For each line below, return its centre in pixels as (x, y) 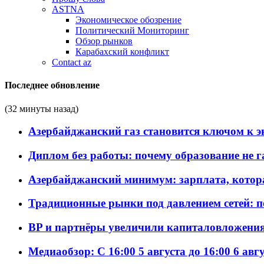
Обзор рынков (104, 41)
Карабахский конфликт (122, 52)
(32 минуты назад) (42, 108)
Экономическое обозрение (128, 20)
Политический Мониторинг (132, 30)
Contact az (72, 62)
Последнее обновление (52, 85)
